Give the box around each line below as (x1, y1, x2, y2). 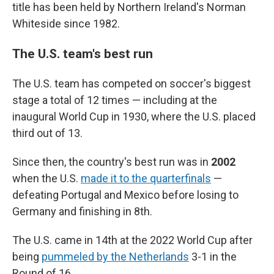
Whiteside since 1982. (12, 17, 120, 31)
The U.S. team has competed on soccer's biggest (12, 77, 251, 91)
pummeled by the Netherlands (42, 250, 189, 264)
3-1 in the (189, 250, 237, 264)
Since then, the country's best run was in (12, 155, 211, 169)
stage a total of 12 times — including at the (12, 94, 217, 107)
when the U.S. (12, 172, 81, 185)
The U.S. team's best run (12, 46, 153, 62)
